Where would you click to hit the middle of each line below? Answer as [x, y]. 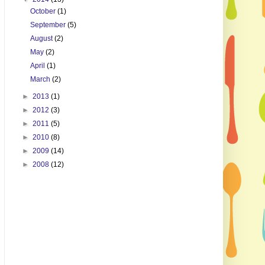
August [42, 39]
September [49, 25]
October [43, 12]
